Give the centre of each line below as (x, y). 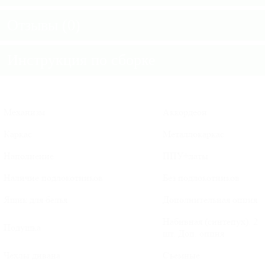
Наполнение (29, 156)
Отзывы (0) (44, 25)
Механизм (24, 112)
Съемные (181, 256)
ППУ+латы (185, 156)
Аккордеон (185, 112)
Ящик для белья (35, 200)
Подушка (22, 228)
